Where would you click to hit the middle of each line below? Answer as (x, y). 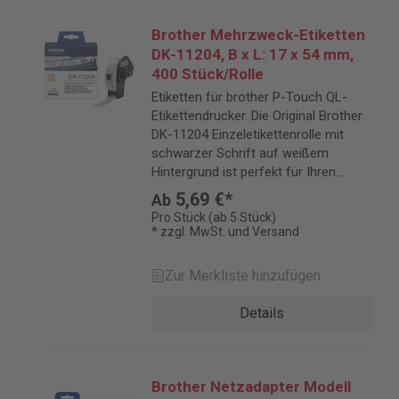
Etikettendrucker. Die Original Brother (257, 116)
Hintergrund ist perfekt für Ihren (244, 172)
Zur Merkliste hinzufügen (243, 276)
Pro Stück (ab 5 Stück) (214, 217)
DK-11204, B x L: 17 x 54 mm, (252, 54)
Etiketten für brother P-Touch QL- (249, 97)
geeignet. (178, 209)
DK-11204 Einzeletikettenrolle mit (248, 134)
